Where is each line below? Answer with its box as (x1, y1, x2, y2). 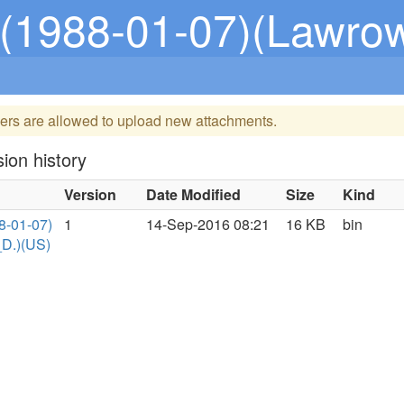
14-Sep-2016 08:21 (146, 214, 271, 234)
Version (64, 184, 117, 205)
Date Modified (146, 184, 242, 205)
